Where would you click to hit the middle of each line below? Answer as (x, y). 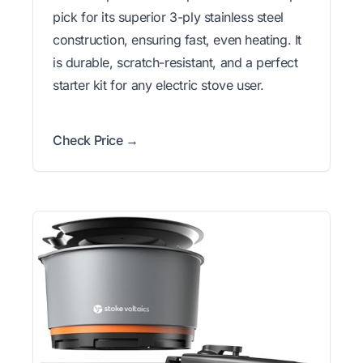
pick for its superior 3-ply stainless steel (168, 17)
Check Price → (96, 140)
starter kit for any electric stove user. (159, 85)
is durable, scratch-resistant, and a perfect (175, 62)
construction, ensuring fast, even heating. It (177, 39)
